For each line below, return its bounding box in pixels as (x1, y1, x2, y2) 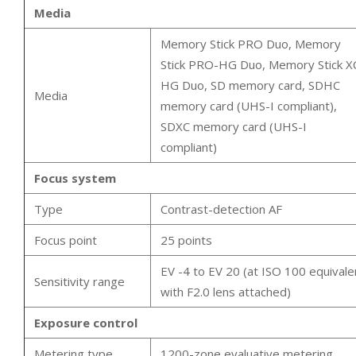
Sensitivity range (34, 273, 125, 289)
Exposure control (34, 314, 137, 331)
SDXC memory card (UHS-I (161, 118, 307, 134)
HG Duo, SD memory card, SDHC (161, 76, 340, 93)
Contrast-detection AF (161, 200, 282, 217)
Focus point (34, 231, 97, 248)
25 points (161, 231, 212, 248)
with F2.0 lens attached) (161, 283, 291, 300)
